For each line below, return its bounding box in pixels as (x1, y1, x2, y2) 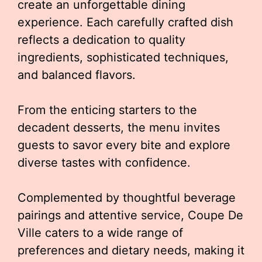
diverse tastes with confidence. (18, 156, 191, 170)
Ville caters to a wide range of (18, 226, 183, 240)
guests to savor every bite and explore (18, 138, 230, 152)
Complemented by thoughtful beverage (18, 191, 236, 205)
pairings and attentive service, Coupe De (18, 208, 243, 222)
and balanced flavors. (18, 68, 136, 82)
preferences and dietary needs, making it (18, 243, 244, 257)
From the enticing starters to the (18, 103, 197, 117)
